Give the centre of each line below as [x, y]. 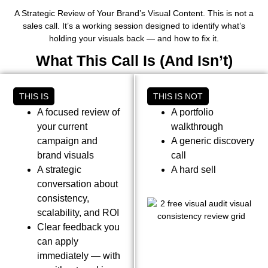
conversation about [77, 184]
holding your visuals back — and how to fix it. [134, 38]
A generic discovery [213, 141]
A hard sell [194, 169]
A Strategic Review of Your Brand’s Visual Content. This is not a [134, 13]
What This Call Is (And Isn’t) [134, 60]
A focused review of [78, 112]
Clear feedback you [78, 227]
